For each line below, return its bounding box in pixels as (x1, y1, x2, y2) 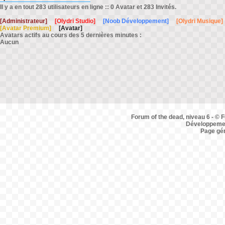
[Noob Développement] (103, 18, 169, 25)
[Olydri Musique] (176, 18, 223, 25)
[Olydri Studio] (55, 18, 95, 25)
